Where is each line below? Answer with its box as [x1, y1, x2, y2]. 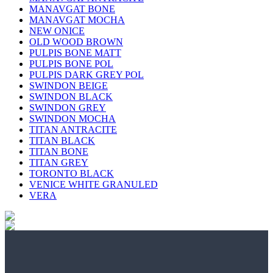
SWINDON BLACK [29, 91, 113, 102]
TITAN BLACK [29, 135, 95, 146]
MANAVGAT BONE [29, 4, 115, 15]
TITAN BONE [29, 146, 88, 157]
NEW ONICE [29, 26, 85, 37]
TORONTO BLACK [29, 168, 114, 179]
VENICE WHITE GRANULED [29, 179, 158, 190]
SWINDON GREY [29, 102, 106, 113]
